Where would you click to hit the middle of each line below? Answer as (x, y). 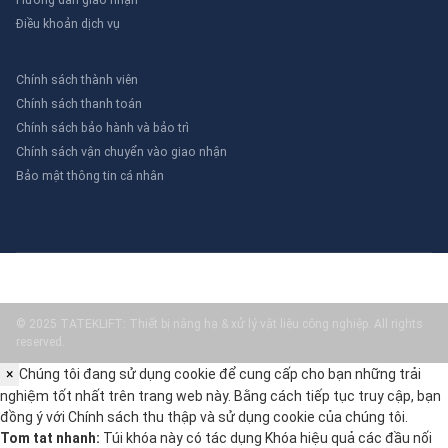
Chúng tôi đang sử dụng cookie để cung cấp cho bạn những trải (220, 373)
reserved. (40, 341)
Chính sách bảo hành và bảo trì (102, 127)
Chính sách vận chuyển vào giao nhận (121, 151)
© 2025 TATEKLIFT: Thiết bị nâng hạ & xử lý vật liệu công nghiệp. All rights (219, 323)
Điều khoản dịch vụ (68, 23)
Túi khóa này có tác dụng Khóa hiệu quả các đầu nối (266, 437)
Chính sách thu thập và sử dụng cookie (191, 416)
